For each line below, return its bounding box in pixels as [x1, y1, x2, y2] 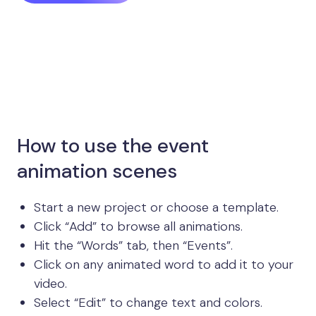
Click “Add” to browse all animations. [34, 217, 243, 235]
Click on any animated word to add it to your [34, 255, 293, 273]
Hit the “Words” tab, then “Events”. [34, 236, 233, 254]
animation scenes [17, 157, 177, 184]
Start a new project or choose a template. [34, 198, 279, 216]
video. [34, 274, 67, 292]
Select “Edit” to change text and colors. [34, 293, 262, 311]
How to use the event [17, 132, 209, 159]
